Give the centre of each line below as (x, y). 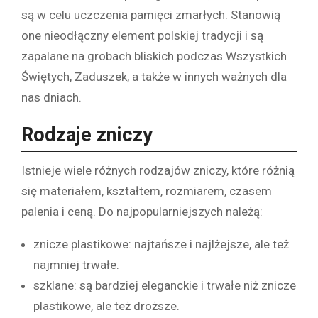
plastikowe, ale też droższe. (106, 306)
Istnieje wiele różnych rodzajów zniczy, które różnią (158, 170)
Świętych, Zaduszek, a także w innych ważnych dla (154, 77)
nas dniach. (51, 98)
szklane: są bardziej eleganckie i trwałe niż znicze (165, 285)
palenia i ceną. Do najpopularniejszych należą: (142, 211)
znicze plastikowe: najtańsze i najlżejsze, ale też (161, 244)
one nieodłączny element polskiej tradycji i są (142, 36)
